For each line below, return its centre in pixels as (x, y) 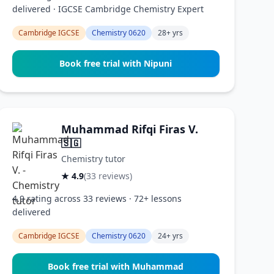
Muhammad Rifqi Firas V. (129, 129)
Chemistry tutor (93, 159)
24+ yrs (170, 236)
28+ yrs (170, 33)
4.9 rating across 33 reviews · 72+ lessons (97, 198)
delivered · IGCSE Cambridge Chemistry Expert (108, 9)
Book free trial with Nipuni (116, 63)
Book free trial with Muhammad (116, 266)
